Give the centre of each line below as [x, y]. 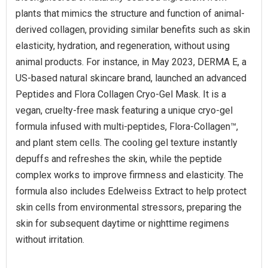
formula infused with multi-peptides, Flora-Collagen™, [127, 127]
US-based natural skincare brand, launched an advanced [131, 78]
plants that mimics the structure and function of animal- [130, 14]
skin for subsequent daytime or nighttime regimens [122, 224]
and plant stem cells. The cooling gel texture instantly [127, 143]
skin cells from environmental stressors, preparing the [129, 208]
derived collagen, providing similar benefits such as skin [133, 30]
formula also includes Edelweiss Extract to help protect [131, 191]
